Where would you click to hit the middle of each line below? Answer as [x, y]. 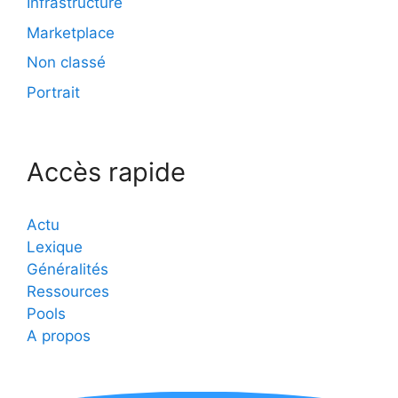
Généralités [68, 269]
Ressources [68, 291]
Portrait [53, 92]
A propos [59, 335]
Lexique [55, 247]
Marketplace [71, 32]
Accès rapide [106, 171]
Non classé [66, 63]
